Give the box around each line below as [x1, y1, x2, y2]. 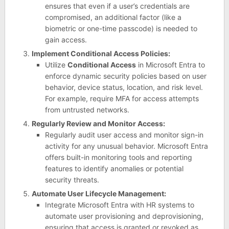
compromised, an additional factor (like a [45, 12, 182, 21]
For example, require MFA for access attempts [45, 94, 199, 103]
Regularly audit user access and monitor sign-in [45, 130, 204, 139]
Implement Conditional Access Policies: [31, 49, 170, 58]
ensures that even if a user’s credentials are [45, 1, 190, 10]
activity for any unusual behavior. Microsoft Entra [45, 141, 209, 150]
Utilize [45, 60, 68, 69]
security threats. [45, 175, 100, 184]
